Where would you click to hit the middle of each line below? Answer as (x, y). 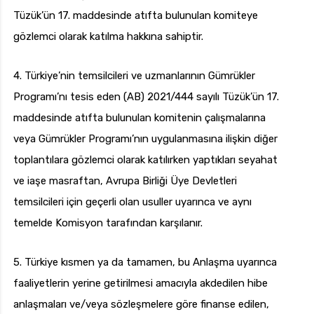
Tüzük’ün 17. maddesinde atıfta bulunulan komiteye (136, 16)
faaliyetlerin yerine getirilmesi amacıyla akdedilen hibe (141, 284)
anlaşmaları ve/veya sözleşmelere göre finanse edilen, (141, 305)
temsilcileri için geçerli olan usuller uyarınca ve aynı (132, 202)
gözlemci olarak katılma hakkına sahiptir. (108, 37)
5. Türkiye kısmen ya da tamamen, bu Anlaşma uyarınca (145, 262)
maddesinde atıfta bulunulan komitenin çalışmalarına (139, 118)
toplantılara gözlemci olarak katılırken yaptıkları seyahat (145, 160)
